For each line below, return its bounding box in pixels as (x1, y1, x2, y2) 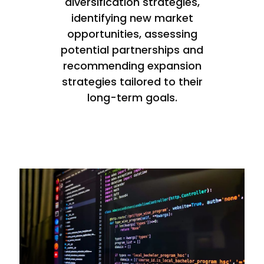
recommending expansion (62, 58, 202, 73)
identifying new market (71, 10, 193, 25)
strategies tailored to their (61, 74, 203, 89)
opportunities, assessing (67, 26, 197, 41)
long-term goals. (87, 90, 177, 105)
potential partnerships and (61, 42, 203, 57)
